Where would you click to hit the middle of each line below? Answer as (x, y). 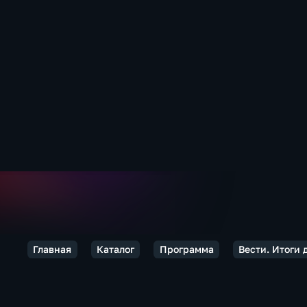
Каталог (115, 249)
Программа (186, 249)
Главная (52, 249)
